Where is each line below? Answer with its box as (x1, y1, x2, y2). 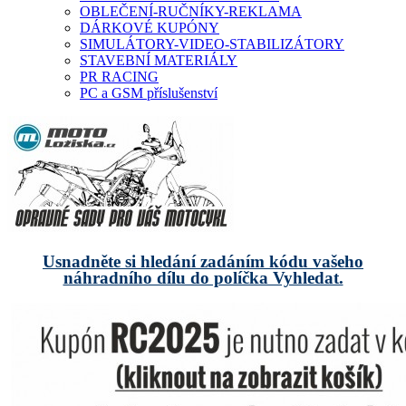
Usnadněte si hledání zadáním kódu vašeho (43, 251, 363, 271)
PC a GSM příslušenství (80, 85, 217, 101)
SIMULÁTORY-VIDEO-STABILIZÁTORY (80, 36, 344, 52)
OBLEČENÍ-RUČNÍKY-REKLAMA (80, 4, 302, 19)
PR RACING (80, 69, 159, 84)
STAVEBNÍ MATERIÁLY (80, 53, 237, 68)
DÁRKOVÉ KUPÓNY (80, 20, 219, 35)
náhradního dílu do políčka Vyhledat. (63, 267, 343, 287)
